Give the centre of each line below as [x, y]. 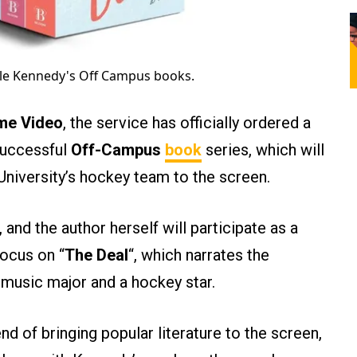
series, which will [263, 150]
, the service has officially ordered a [187, 123]
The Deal [96, 255]
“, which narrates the [199, 255]
